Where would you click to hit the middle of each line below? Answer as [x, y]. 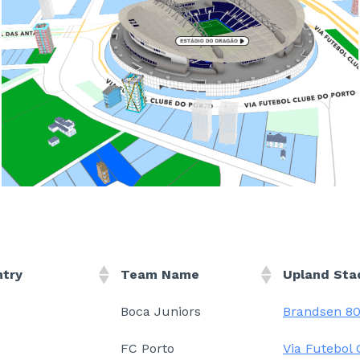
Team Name [160, 274]
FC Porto [147, 348]
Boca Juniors [161, 311]
